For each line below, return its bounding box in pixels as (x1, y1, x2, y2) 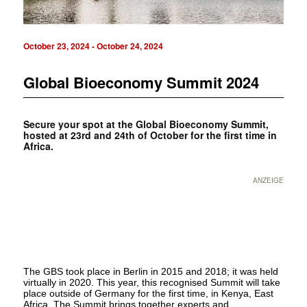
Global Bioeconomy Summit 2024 (23, 71, 259, 94)
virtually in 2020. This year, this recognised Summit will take (23, 276, 280, 288)
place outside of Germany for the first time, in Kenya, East (23, 287, 273, 299)
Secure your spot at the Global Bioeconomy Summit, (23, 117, 269, 132)
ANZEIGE (253, 175, 284, 186)
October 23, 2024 (23, 40, 90, 53)
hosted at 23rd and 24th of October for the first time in (23, 128, 277, 143)
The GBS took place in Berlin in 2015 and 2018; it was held (23, 265, 278, 277)
